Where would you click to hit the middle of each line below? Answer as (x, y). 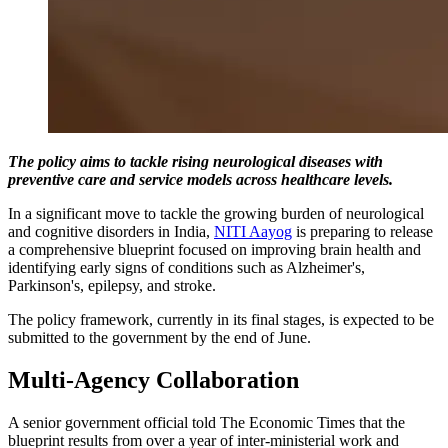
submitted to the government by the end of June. (159, 337)
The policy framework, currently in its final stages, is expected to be (221, 319)
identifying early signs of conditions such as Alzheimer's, (186, 267)
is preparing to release (362, 231)
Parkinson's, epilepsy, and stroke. (114, 285)
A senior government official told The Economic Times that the (206, 422)
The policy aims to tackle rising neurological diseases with (195, 161)
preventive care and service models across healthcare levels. (200, 179)
